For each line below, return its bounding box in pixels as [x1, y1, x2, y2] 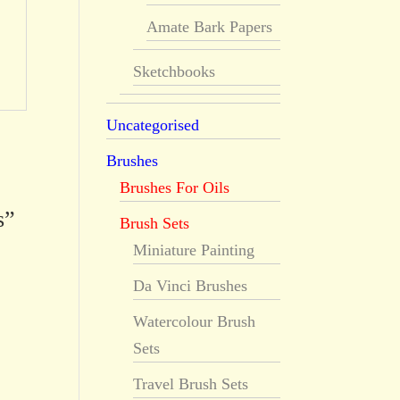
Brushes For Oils [120, 179, 230, 196]
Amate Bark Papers [146, 18, 273, 36]
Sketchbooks [133, 62, 216, 80]
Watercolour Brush [133, 312, 256, 330]
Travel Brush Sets [133, 375, 249, 393]
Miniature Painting [133, 241, 255, 259]
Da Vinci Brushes [133, 277, 248, 295]
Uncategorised [106, 116, 200, 134]
